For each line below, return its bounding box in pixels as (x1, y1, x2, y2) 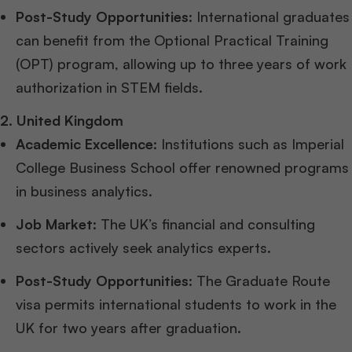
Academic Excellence (16, 135, 153, 153)
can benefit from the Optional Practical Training (16, 31, 328, 49)
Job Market (16, 215, 93, 233)
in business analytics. (16, 182, 152, 200)
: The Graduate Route (189, 272, 330, 290)
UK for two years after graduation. (16, 319, 241, 337)
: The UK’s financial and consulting (93, 215, 315, 233)
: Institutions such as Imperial (153, 135, 344, 153)
